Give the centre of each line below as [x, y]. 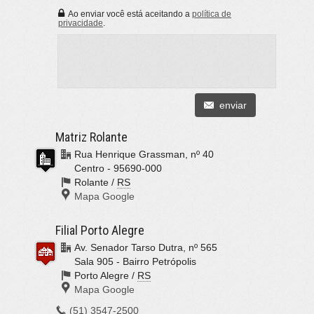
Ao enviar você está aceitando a [128, 14]
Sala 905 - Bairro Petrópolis [135, 262]
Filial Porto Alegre [100, 231]
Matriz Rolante [91, 137]
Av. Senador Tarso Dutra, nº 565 [146, 248]
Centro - [94, 169]
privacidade [81, 23]
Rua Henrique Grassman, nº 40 [144, 155]
